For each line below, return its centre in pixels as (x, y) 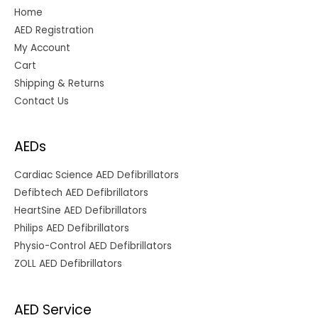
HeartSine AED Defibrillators (81, 211)
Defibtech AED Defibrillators (81, 193)
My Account (42, 48)
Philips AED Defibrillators (72, 229)
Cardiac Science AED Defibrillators (97, 175)
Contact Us (42, 101)
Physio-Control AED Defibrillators (93, 246)
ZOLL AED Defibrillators (68, 264)
